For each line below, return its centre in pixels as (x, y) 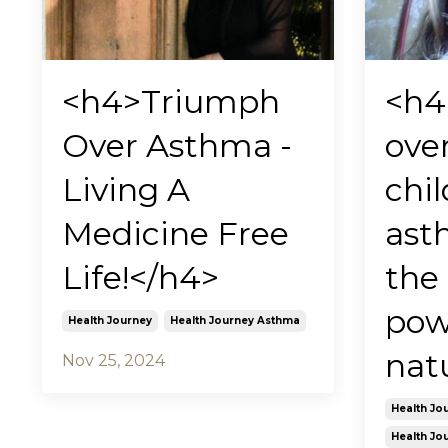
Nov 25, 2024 (113, 360)
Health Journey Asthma (235, 320)
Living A (126, 189)
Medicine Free (175, 233)
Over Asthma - (177, 145)
